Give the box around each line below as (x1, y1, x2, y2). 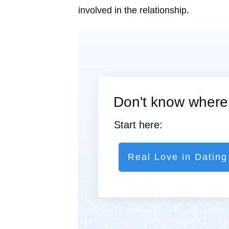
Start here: (114, 119, 163, 131)
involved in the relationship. (78, 5, 189, 15)
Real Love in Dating (128, 152, 227, 163)
